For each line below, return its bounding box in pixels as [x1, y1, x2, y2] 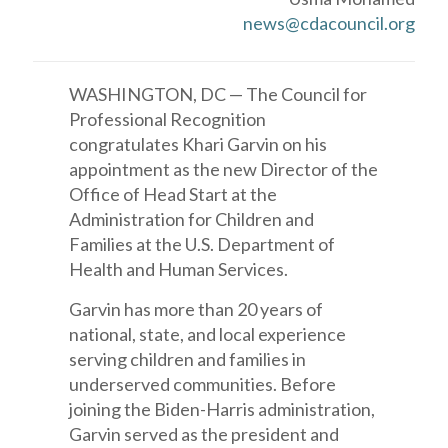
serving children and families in [69, 348, 307, 370]
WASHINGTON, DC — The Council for [69, 83, 368, 105]
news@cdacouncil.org [243, 12, 415, 34]
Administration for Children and [69, 208, 315, 230]
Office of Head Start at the [69, 183, 278, 205]
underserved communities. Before [69, 373, 337, 395]
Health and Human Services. [69, 258, 289, 280]
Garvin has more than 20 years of [69, 298, 324, 320]
